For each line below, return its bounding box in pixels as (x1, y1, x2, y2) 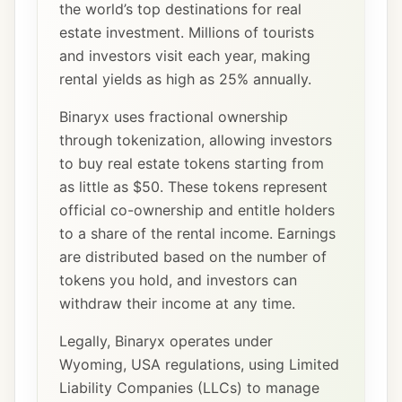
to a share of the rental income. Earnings (59, 224, 336, 242)
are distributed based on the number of (59, 248, 327, 266)
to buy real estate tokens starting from (59, 154, 324, 172)
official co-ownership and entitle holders (59, 201, 335, 219)
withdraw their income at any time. (59, 294, 295, 312)
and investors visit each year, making (59, 47, 310, 65)
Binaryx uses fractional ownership (59, 108, 288, 126)
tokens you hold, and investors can (59, 271, 297, 289)
